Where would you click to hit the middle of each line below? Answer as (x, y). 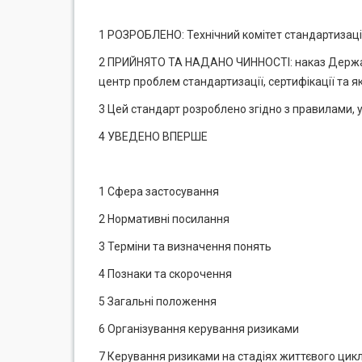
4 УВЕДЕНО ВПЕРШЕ (153, 137)
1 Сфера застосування (159, 192)
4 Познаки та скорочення (165, 274)
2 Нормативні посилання (164, 219)
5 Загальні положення (158, 301)
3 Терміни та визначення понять (185, 246)
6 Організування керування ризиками (199, 329)
